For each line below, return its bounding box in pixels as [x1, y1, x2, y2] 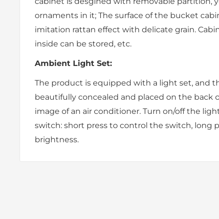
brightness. [35, 135, 79, 145]
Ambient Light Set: [35, 59, 112, 68]
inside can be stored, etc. [35, 39, 131, 49]
